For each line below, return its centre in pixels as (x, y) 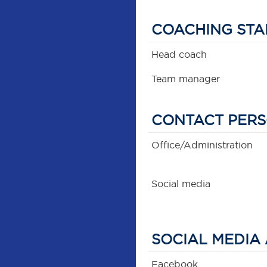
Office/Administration (202, 145)
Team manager (186, 79)
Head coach (179, 55)
